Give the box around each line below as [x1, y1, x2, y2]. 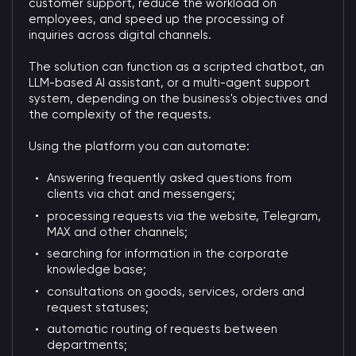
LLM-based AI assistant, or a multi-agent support [29, 75, 310, 90]
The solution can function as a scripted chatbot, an [29, 59, 324, 74]
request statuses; [47, 300, 149, 315]
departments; [47, 338, 128, 353]
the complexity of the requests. [29, 106, 211, 122]
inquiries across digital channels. [29, 27, 211, 42]
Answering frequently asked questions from [47, 171, 292, 186]
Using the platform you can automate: [29, 139, 250, 154]
